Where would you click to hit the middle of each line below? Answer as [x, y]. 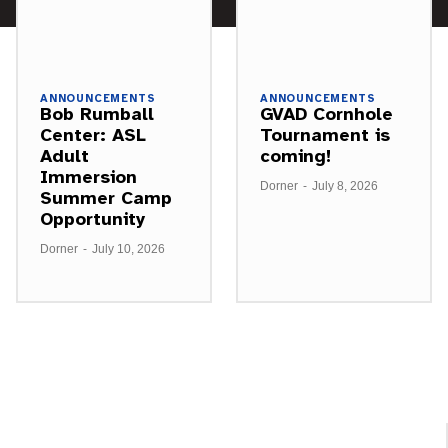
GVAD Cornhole [326, 113]
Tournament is [325, 134]
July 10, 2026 [128, 248]
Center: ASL [93, 134]
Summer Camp [106, 197]
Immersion [88, 176]
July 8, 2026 [345, 185]
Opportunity [92, 218]
